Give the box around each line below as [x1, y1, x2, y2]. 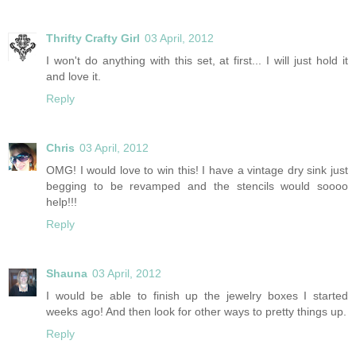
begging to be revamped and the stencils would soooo [46, 179, 348, 192]
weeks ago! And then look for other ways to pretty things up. [46, 304, 346, 318]
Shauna [46, 266, 87, 280]
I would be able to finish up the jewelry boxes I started [46, 288, 348, 302]
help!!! [46, 195, 77, 208]
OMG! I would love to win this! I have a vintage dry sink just [46, 163, 348, 176]
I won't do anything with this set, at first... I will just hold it [46, 53, 348, 67]
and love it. [46, 69, 101, 83]
